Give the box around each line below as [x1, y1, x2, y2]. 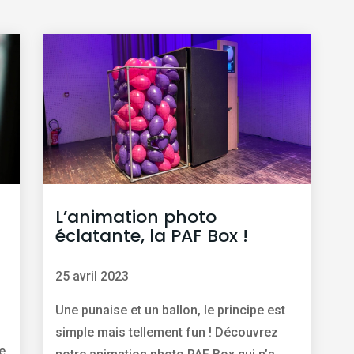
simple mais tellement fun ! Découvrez [55, 325, 278, 341]
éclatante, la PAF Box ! [55, 224, 248, 249]
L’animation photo [55, 205, 217, 230]
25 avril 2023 [55, 269, 129, 284]
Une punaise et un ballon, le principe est [55, 303, 285, 318]
